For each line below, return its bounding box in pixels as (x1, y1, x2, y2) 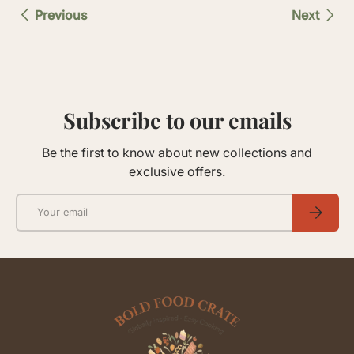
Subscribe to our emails (62, 106, 292, 135)
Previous (35, 7, 88, 24)
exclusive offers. (129, 163, 225, 179)
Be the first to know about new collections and (42, 144, 312, 160)
